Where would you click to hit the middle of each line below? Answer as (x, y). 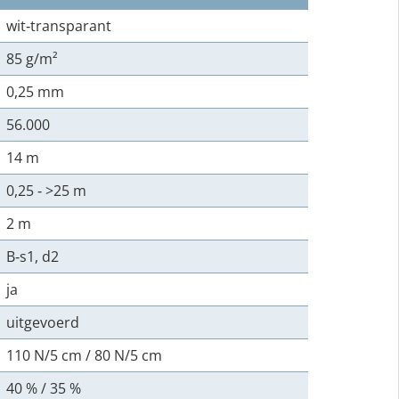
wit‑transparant (59, 26)
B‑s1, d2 (33, 256)
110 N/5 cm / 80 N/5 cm (84, 355)
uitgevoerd (43, 322)
